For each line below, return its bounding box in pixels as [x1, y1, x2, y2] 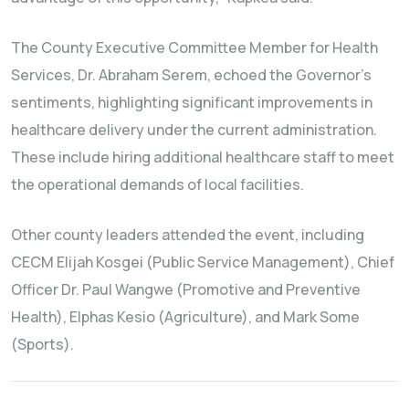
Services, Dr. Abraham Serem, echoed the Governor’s [11, 65, 372, 86]
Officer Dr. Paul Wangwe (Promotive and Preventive [11, 279, 361, 300]
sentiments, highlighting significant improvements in [11, 92, 372, 113]
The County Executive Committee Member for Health [11, 37, 378, 58]
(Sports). [11, 334, 74, 355]
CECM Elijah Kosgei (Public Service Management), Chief [11, 252, 394, 273]
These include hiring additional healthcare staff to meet [11, 147, 394, 168]
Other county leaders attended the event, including [11, 225, 364, 246]
